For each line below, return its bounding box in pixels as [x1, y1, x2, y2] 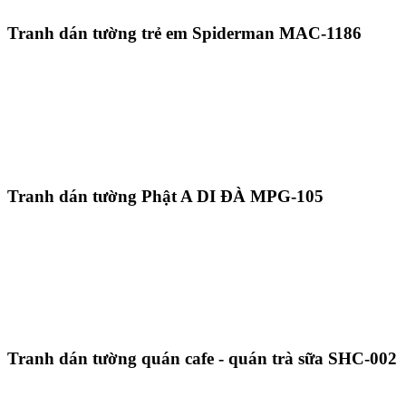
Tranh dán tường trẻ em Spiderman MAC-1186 [7, 24, 362, 43]
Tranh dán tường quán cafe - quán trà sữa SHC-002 [7, 349, 397, 369]
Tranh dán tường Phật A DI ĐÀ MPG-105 [7, 186, 324, 206]
